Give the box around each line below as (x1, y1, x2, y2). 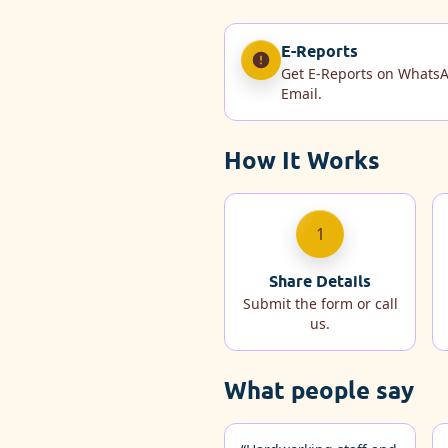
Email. (281, 83, 322, 103)
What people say (224, 375, 414, 405)
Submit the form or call (242, 293, 398, 313)
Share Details (269, 271, 371, 291)
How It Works (224, 145, 380, 175)
